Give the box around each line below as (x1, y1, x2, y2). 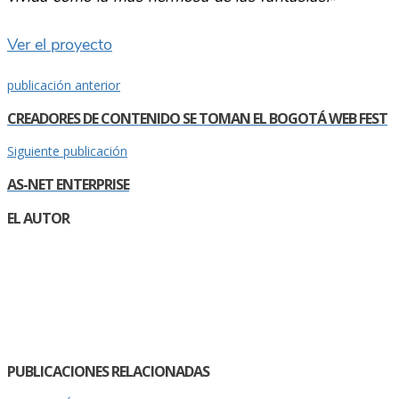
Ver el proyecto (7, 34, 112, 56)
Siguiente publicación (7, 142, 127, 160)
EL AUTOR (7, 208, 69, 228)
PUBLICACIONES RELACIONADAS (7, 362, 209, 382)
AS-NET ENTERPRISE (7, 174, 129, 194)
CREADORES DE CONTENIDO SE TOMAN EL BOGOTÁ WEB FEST (7, 108, 387, 128)
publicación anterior (7, 77, 120, 94)
